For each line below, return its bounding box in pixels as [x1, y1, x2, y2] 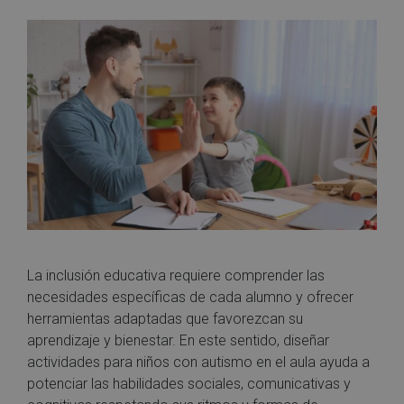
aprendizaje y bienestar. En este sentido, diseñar [27, 331, 329, 349]
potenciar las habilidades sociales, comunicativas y [27, 374, 351, 392]
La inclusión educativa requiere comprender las [27, 266, 325, 284]
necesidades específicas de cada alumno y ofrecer [27, 288, 353, 306]
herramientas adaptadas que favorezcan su [27, 309, 303, 327]
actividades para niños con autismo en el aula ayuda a [27, 353, 370, 371]
